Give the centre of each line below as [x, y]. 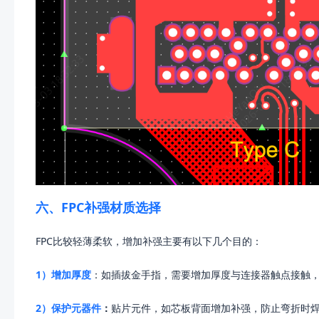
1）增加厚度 [63, 275]
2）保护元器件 [68, 308]
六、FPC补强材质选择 [98, 208]
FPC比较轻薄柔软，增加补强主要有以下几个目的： [149, 241]
